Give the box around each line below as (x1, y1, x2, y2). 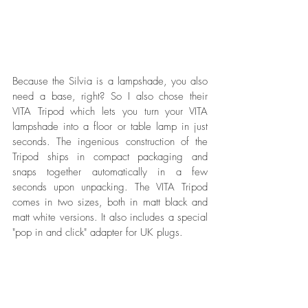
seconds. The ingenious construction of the (12, 134, 208, 148)
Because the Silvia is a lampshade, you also (12, 74, 208, 88)
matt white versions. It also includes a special (12, 210, 208, 224)
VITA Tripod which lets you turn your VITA (12, 104, 208, 118)
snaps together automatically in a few (12, 164, 208, 179)
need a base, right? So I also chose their (12, 89, 208, 103)
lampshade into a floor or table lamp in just (12, 119, 208, 133)
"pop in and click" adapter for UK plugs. (12, 225, 183, 239)
